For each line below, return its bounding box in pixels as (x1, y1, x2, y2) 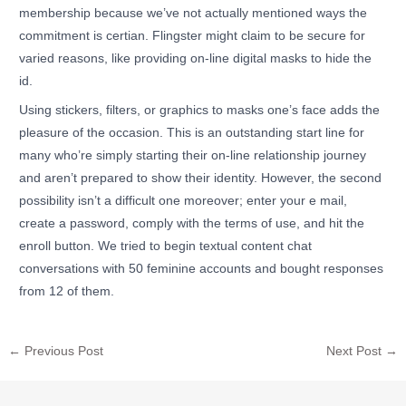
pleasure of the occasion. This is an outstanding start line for (19, 125, 365, 140)
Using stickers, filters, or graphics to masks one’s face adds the (19, 102, 381, 117)
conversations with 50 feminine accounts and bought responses (19, 261, 384, 275)
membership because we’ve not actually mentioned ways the (19, 5, 368, 20)
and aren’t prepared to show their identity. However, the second (19, 170, 382, 185)
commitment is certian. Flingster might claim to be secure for (19, 28, 366, 43)
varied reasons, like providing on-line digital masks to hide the (19, 51, 372, 65)
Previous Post (21, 343, 104, 358)
